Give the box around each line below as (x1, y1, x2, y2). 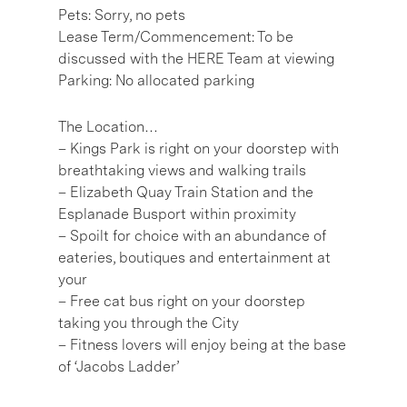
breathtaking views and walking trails (58, 161, 306, 179)
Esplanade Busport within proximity (58, 204, 296, 223)
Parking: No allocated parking (58, 71, 254, 89)
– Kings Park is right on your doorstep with (58, 139, 339, 157)
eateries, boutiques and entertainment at (58, 248, 331, 266)
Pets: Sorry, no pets (58, 5, 185, 24)
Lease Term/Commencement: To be (58, 27, 293, 45)
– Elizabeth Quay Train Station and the (58, 183, 313, 201)
